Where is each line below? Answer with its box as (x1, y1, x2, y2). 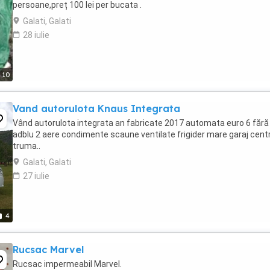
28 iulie (23, 30, 49, 40)
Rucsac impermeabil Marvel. (13, 259, 122, 269)
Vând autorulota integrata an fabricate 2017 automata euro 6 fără (13, 118, 269, 128)
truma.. (13, 141, 40, 151)
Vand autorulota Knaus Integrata (13, 102, 180, 115)
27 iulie (23, 171, 49, 181)
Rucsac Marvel (13, 243, 84, 256)
